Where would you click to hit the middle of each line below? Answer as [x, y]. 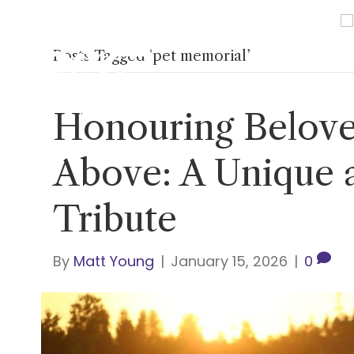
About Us [266, 79]
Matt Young [114, 261]
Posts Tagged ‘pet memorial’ [152, 56]
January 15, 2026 [230, 261]
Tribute [115, 219]
